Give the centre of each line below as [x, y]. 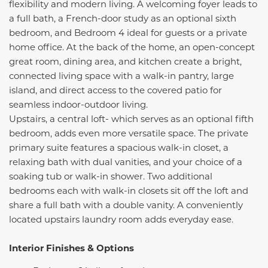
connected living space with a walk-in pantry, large [121, 75]
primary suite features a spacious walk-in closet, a [119, 147]
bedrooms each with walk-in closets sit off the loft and [129, 190]
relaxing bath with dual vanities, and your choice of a [126, 161]
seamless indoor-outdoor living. [78, 104]
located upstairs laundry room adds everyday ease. [121, 219]
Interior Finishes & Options [71, 247]
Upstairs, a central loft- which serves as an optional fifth [131, 118]
